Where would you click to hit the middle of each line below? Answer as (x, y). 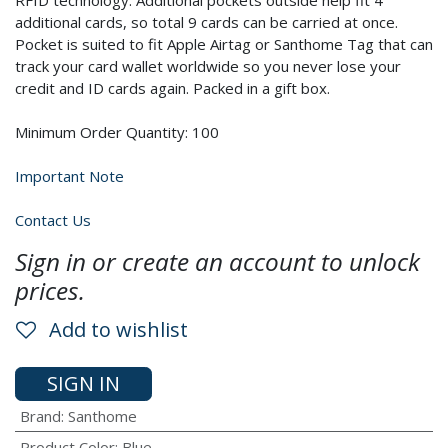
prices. (50, 290)
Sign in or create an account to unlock (217, 261)
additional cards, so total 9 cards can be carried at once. (206, 22)
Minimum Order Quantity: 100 (117, 132)
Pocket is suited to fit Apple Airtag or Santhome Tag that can (224, 44)
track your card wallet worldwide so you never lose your (208, 66)
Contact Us (53, 220)
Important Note (69, 176)
